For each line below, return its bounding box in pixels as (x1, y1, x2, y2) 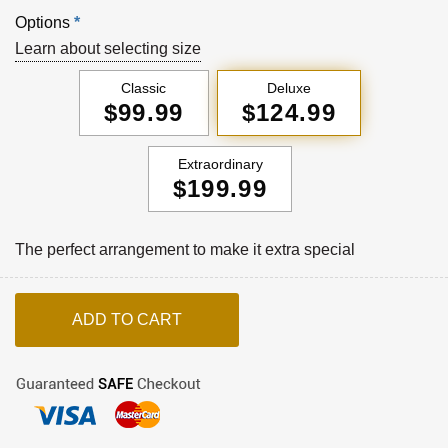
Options (15, 14, 70, 32)
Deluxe (267, 80, 311, 97)
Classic (121, 80, 167, 97)
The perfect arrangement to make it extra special (15, 241, 355, 259)
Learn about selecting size (15, 40, 201, 58)
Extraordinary (177, 156, 263, 173)
